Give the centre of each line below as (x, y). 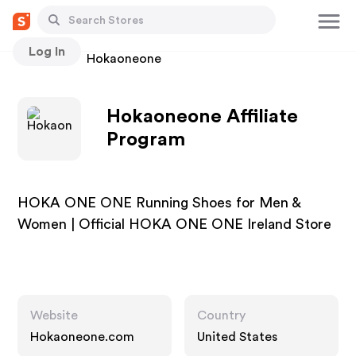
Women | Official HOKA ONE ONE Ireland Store (175, 224)
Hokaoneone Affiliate (203, 117)
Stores (37, 59)
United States (237, 337)
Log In (47, 51)
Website (54, 315)
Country (221, 315)
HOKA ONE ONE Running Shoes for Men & (159, 203)
